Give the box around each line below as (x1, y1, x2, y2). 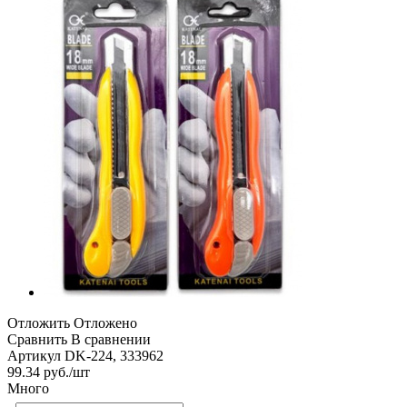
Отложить (7, 314, 70, 331)
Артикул (7, 347, 61, 363)
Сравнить (7, 331, 67, 347)
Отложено (74, 314, 137, 331)
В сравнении (71, 331, 151, 347)
